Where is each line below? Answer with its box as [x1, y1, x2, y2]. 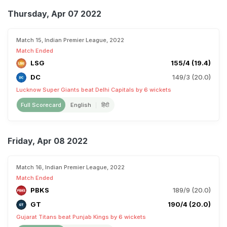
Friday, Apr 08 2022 [8, 136, 88, 146]
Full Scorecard [21, 101, 61, 108]
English [70, 101, 91, 108]
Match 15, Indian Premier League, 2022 [16, 36, 124, 44]
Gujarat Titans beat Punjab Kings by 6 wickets [16, 213, 146, 220]
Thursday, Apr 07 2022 [8, 9, 101, 19]
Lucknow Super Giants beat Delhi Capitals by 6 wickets [16, 86, 171, 93]
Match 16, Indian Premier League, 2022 [16, 164, 125, 171]
